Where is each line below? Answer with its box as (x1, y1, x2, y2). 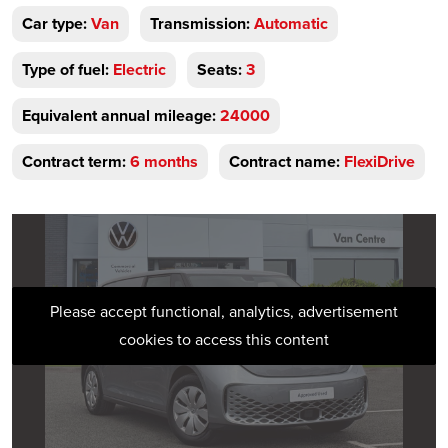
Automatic (254, 12, 328, 35)
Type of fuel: (22, 58, 109, 81)
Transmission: (150, 12, 250, 35)
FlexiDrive (344, 150, 415, 173)
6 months (130, 150, 198, 173)
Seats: (197, 58, 242, 81)
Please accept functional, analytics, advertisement (50, 300, 398, 323)
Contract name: (229, 150, 340, 173)
